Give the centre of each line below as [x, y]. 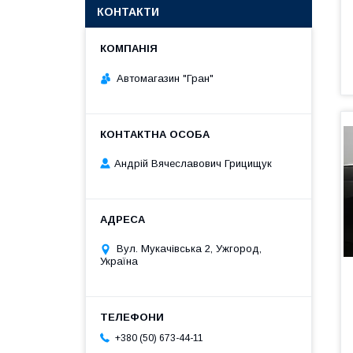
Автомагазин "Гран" [165, 78]
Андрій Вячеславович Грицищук [193, 164]
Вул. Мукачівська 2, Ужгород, [189, 249]
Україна [119, 262]
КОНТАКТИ [128, 12]
